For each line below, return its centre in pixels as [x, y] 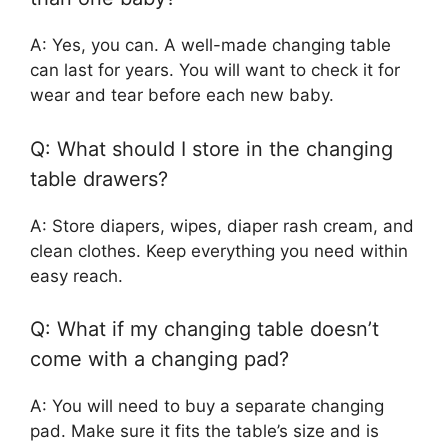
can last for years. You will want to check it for [215, 70]
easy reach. [76, 275]
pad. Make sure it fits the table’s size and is [204, 431]
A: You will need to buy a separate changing [207, 406]
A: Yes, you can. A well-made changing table [210, 45]
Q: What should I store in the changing [211, 148]
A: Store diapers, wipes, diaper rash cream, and [222, 225]
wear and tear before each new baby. [182, 95]
